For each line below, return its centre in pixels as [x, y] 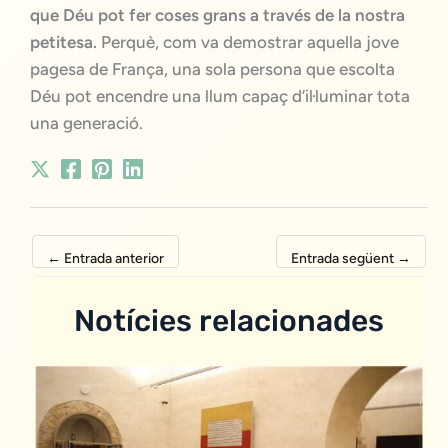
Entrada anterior [112, 259]
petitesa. [63, 42]
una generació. [86, 123]
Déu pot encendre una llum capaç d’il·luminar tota [220, 96]
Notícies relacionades [229, 321]
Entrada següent [344, 259]
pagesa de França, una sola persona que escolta [212, 69]
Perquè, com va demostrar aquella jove [248, 42]
